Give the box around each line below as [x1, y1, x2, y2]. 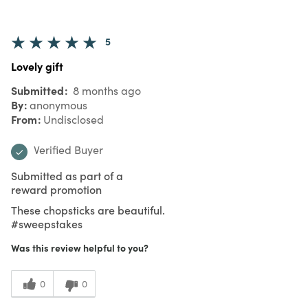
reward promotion [11, 181, 102, 197]
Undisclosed [43, 111, 104, 126]
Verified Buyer [34, 142, 103, 157]
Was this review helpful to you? [11, 240, 148, 254]
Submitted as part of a [11, 167, 123, 183]
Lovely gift [11, 58, 63, 74]
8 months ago [70, 82, 141, 98]
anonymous [30, 97, 87, 112]
